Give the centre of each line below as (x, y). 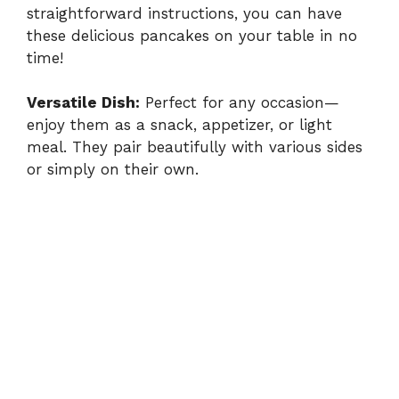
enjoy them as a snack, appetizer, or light (179, 125)
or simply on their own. (113, 170)
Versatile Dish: (83, 103)
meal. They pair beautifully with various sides (195, 147)
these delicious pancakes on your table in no (192, 35)
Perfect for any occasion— (240, 103)
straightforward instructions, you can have (184, 13)
